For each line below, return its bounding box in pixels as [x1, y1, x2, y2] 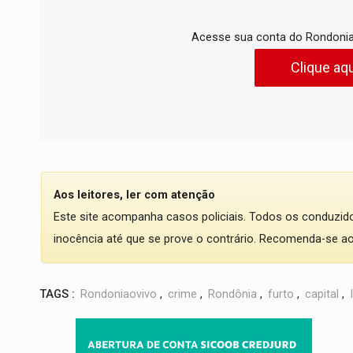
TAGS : [39, 287, 75, 301]
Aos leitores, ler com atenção [54, 188, 215, 202]
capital [305, 287, 339, 301]
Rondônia [208, 287, 257, 301]
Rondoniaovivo [80, 287, 157, 301]
